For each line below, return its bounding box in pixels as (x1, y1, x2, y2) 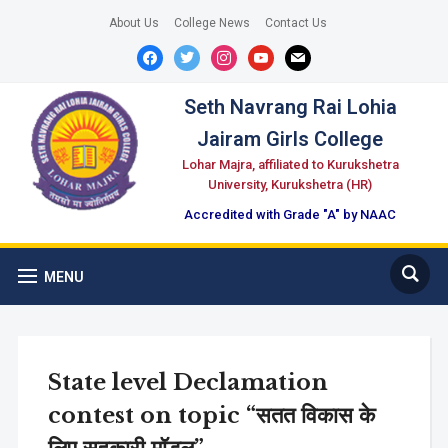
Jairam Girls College (197, 127, 384, 151)
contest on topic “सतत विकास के (47, 402, 375, 429)
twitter (172, 46, 215, 62)
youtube (246, 46, 299, 62)
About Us (108, 16, 159, 30)
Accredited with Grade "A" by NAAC (184, 207, 397, 222)
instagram (209, 46, 275, 62)
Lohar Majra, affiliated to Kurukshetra (181, 157, 399, 172)
